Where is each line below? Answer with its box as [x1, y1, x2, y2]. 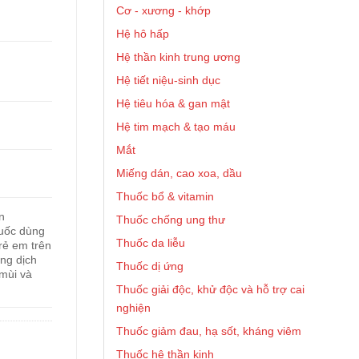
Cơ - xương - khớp [116, 4, 211, 17]
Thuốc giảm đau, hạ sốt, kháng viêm [116, 325, 301, 337]
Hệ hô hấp [116, 27, 169, 40]
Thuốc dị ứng [116, 260, 184, 272]
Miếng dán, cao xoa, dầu [116, 167, 242, 179]
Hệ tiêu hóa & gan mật [116, 97, 230, 110]
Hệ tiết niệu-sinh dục [116, 74, 220, 87]
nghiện [116, 301, 151, 314]
